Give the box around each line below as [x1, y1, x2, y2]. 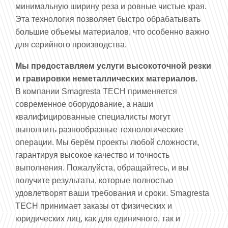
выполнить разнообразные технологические [15, 125, 183, 134]
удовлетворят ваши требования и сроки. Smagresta [15, 188, 209, 197]
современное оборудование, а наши [15, 99, 153, 108]
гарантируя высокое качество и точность [15, 150, 169, 159]
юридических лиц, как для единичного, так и [15, 214, 180, 223]
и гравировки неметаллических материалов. [15, 74, 197, 83]
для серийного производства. [15, 40, 127, 49]
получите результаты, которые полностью [15, 176, 173, 185]
